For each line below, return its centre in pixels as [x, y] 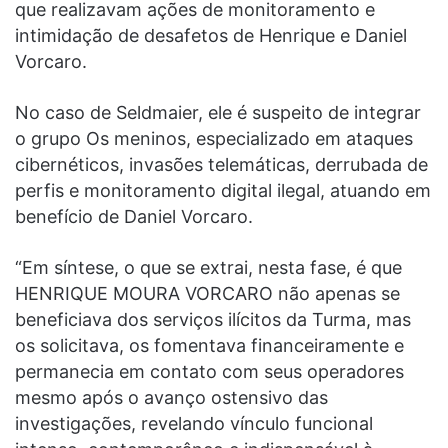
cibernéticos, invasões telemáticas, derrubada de [221, 164]
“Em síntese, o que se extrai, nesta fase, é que [208, 267]
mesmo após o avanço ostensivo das [171, 397]
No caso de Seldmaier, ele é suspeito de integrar [218, 112]
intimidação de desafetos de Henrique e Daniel [211, 35]
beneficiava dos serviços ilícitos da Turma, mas [213, 319]
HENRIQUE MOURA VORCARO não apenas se [207, 293]
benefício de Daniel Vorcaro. [134, 216]
